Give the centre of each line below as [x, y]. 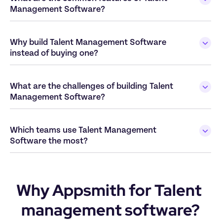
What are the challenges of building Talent [92, 87]
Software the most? [49, 141]
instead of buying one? [54, 54]
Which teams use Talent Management [83, 130]
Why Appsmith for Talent [109, 190]
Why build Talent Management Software [88, 43]
